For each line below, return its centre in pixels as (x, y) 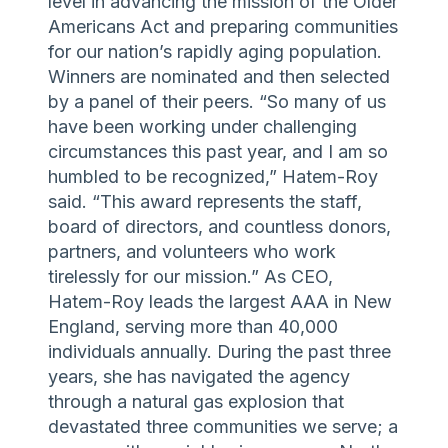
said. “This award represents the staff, (205, 201)
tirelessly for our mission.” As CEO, (190, 276)
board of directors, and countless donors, (219, 226)
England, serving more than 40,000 (193, 326)
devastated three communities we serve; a (223, 426)
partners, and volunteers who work (192, 251)
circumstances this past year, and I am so (218, 151)
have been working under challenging (202, 126)
